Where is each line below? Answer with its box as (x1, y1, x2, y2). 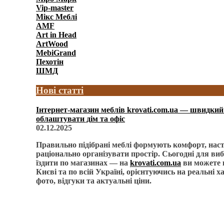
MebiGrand (36, 48, 76, 57)
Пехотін (36, 57, 63, 66)
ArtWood (36, 39, 68, 48)
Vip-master (36, 3, 73, 12)
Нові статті (36, 85, 83, 96)
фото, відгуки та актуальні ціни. (36, 176, 151, 185)
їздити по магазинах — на (36, 158, 130, 167)
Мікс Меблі (36, 12, 77, 21)
